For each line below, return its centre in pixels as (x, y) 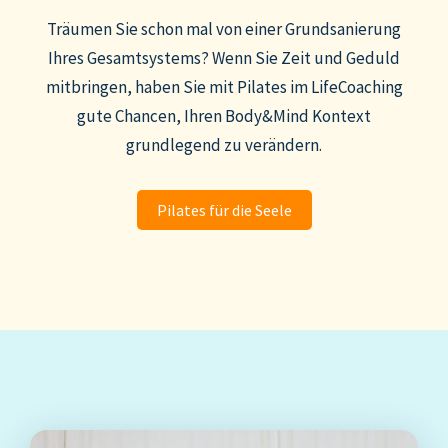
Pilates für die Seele (224, 210)
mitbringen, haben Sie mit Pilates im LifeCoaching (224, 87)
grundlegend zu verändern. (224, 145)
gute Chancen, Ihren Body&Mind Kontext (224, 116)
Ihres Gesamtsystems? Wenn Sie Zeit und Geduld (224, 58)
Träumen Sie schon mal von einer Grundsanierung (224, 29)
